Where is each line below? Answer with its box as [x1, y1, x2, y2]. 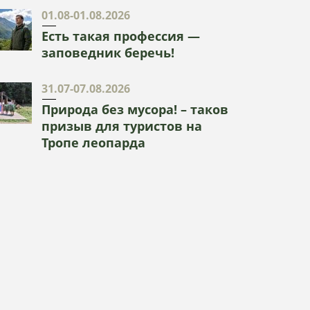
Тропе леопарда [42, 134, 145, 151]
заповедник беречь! [42, 44, 174, 61]
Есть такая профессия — [42, 28, 200, 44]
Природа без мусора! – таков [42, 101, 228, 118]
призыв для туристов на [42, 118, 202, 134]
